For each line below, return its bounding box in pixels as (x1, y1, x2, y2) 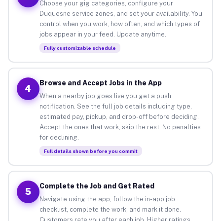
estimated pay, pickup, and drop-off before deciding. (39, 112, 199, 120)
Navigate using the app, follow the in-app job (39, 195, 175, 203)
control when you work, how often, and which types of (39, 20, 200, 28)
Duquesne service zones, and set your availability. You (39, 9, 202, 17)
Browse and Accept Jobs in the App (39, 78, 162, 87)
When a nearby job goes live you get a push (39, 92, 171, 100)
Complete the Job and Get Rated (39, 182, 154, 190)
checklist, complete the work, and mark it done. (39, 205, 181, 213)
